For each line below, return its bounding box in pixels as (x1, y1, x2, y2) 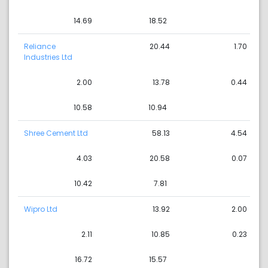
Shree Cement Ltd (24, 128, 88, 139)
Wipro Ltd (24, 204, 57, 215)
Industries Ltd (24, 52, 72, 63)
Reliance (24, 41, 56, 52)
